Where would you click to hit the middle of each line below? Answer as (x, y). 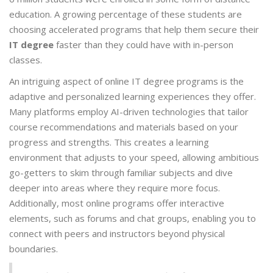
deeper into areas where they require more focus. (115, 188)
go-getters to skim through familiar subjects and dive (121, 173)
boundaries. (34, 249)
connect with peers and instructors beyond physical (117, 234)
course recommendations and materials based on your (124, 127)
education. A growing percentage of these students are (126, 14)
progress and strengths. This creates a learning (109, 142)
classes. (26, 60)
